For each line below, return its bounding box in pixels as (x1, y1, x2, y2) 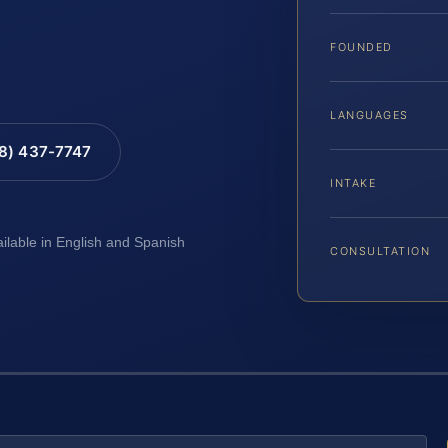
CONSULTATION (330, 244, 431, 259)
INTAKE (330, 176, 377, 191)
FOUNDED (330, 40, 393, 55)
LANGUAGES (330, 108, 409, 123)
